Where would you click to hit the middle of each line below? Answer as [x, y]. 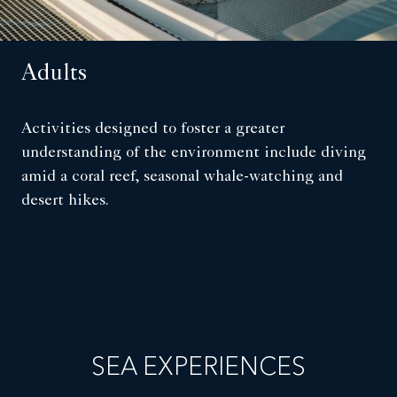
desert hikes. [65, 202]
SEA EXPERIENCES [198, 369]
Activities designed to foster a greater [153, 130]
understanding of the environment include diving [194, 154]
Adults [54, 76]
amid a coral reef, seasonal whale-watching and [182, 178]
